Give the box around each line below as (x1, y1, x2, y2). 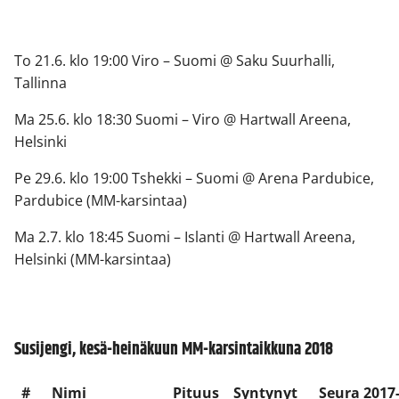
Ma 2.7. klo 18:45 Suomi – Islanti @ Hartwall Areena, (14, 227, 355, 248)
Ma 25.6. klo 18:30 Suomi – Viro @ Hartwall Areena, (14, 110, 351, 130)
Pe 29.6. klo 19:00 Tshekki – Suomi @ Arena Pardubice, (14, 168, 374, 189)
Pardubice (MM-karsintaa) (14, 191, 187, 211)
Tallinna (14, 73, 67, 94)
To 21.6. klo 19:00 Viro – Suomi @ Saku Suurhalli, (14, 51, 335, 71)
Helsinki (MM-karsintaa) (14, 249, 171, 270)
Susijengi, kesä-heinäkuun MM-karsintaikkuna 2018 (14, 336, 333, 362)
